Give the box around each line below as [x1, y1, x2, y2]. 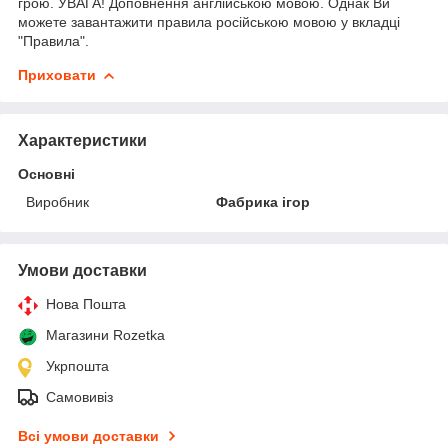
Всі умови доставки [18, 427, 159, 444]
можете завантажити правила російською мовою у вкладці [18, 13, 400, 30]
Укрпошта [46, 357, 109, 374]
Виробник [26, 193, 89, 210]
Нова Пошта [46, 295, 126, 312]
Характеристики [18, 131, 147, 149]
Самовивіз [46, 388, 113, 405]
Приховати [18, 66, 96, 83]
